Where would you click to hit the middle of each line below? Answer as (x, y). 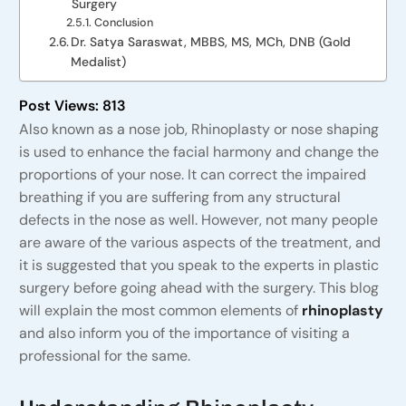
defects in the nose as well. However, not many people (198, 220)
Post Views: (58, 106)
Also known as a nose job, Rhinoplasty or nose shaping (198, 130)
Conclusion (123, 23)
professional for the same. (104, 356)
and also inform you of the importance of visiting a (184, 333)
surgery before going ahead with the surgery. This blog (198, 288)
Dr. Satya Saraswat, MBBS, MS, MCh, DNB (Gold (211, 42)
